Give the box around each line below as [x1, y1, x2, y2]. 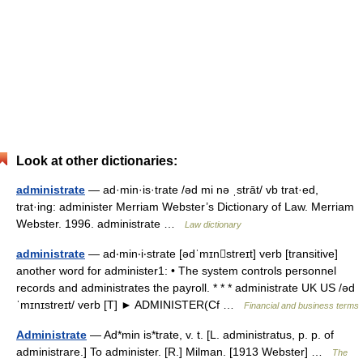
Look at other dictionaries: [16, 154, 177, 168]
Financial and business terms [244, 301, 359, 310]
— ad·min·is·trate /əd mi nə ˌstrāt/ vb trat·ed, [85, 183, 318, 196]
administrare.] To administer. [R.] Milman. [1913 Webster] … [16, 345, 332, 358]
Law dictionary [185, 220, 241, 229]
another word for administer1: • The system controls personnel [16, 264, 336, 277]
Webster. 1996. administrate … [16, 217, 185, 230]
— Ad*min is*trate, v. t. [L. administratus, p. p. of [87, 328, 334, 341]
